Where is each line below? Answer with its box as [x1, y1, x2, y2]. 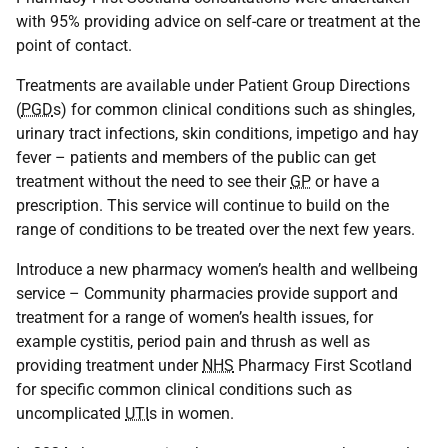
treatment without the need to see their [16, 172, 290, 191]
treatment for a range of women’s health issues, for [16, 308, 373, 327]
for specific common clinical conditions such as [16, 380, 352, 399]
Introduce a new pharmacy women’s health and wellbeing [16, 260, 418, 279]
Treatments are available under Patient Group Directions [16, 76, 410, 95]
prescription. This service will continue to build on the [16, 196, 389, 215]
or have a [311, 172, 380, 191]
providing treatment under [16, 356, 202, 375]
